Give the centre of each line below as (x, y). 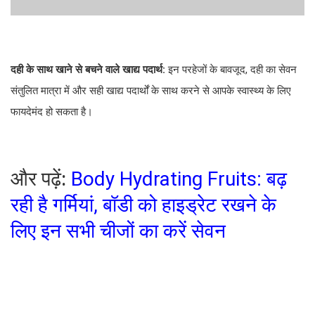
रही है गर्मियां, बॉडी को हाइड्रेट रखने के (143, 205)
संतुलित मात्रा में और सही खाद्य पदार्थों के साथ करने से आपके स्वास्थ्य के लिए (151, 91)
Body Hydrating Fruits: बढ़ (179, 179)
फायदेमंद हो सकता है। (52, 112)
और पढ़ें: (41, 179)
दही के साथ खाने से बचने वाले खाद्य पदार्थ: (89, 70)
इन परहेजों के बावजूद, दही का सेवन (232, 70)
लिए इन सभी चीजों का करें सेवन (118, 231)
